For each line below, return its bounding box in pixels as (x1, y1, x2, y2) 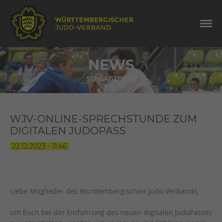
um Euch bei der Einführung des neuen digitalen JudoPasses (10, 208, 212, 217)
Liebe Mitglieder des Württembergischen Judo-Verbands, (10, 187, 199, 196)
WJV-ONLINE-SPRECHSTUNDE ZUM (10, 112, 197, 125)
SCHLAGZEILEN (86, 75, 136, 82)
